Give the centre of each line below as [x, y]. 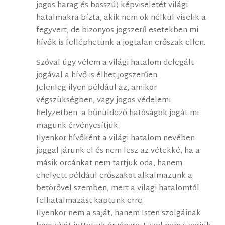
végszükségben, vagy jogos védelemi [104, 101]
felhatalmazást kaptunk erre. [90, 201]
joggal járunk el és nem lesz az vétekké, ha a [118, 151]
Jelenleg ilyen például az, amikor [97, 88]
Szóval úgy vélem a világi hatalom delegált [115, 63]
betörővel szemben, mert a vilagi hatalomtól [118, 189]
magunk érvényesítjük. [78, 126]
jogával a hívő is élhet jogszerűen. [98, 76]
